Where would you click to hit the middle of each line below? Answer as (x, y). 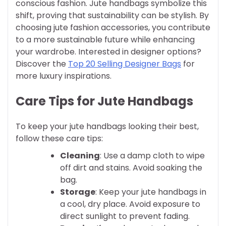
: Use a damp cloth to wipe (152, 155)
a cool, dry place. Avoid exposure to (130, 204)
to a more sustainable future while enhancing (105, 39)
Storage (78, 192)
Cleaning (80, 155)
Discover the (42, 64)
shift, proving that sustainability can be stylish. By (112, 15)
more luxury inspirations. (64, 76)
